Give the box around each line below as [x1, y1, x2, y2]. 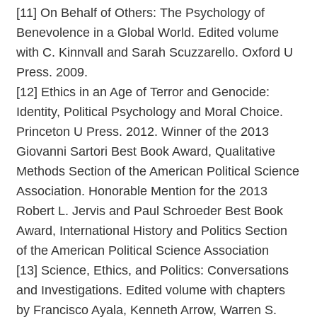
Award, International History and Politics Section [16, 223, 287, 238]
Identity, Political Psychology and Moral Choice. [16, 104, 283, 119]
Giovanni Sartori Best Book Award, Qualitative [16, 144, 275, 158]
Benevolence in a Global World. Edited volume [16, 25, 279, 40]
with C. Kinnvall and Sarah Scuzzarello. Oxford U [16, 45, 293, 59]
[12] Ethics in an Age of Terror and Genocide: [16, 84, 270, 99]
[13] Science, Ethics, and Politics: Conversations [16, 263, 289, 277]
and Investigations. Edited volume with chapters [16, 282, 285, 297]
